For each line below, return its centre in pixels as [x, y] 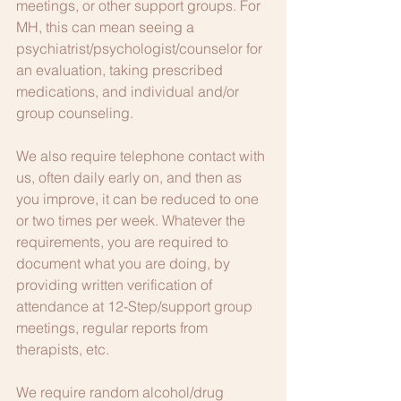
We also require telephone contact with [142, 156]
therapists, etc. [63, 349]
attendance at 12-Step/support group [136, 306]
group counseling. [75, 113]
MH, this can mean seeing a [107, 27]
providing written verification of [116, 285]
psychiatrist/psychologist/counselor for [141, 48]
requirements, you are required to [124, 242]
